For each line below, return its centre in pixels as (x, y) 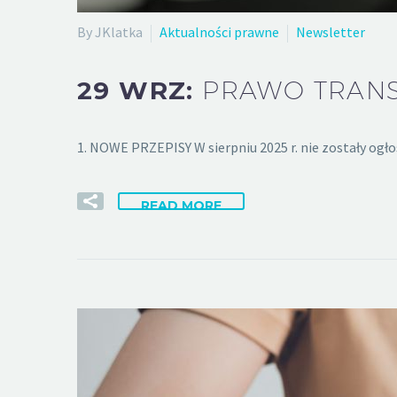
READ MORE (181, 205)
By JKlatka (110, 32)
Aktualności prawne (219, 32)
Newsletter (331, 32)
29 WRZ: (140, 90)
